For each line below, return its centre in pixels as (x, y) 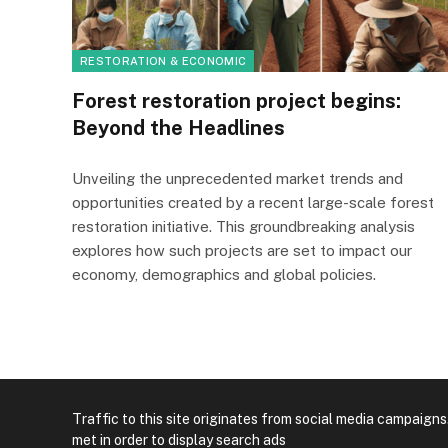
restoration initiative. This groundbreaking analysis (243, 227)
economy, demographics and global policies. (224, 275)
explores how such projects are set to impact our (242, 251)
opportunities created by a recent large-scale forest (253, 203)
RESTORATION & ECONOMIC (163, 61)
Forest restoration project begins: (236, 101)
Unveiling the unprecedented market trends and (237, 179)
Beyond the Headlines (178, 128)
